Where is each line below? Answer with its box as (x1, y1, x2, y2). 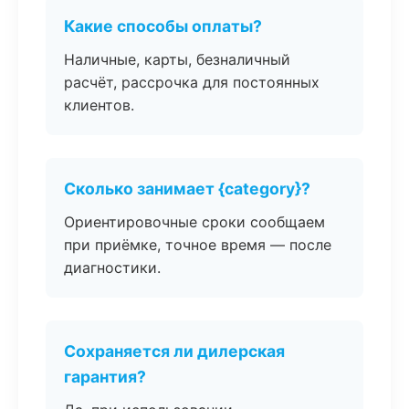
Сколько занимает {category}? (64, 179, 310, 198)
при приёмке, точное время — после (64, 236, 331, 254)
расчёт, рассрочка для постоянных (64, 73, 320, 91)
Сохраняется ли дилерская (64, 341, 285, 361)
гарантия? (64, 367, 146, 386)
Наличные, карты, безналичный (64, 50, 290, 68)
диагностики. (64, 258, 161, 277)
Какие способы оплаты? (64, 16, 262, 36)
